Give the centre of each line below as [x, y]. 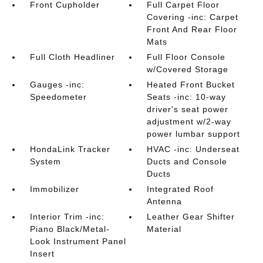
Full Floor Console [186, 57]
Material [164, 229]
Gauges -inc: [57, 85]
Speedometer [58, 97]
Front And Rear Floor [192, 29]
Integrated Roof [181, 189]
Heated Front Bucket [191, 85]
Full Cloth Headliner [72, 57]
